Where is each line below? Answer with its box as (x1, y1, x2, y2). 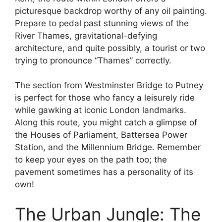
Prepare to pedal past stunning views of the (15, 18, 189, 28)
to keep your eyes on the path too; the (15, 155, 167, 165)
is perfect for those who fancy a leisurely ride (15, 93, 195, 103)
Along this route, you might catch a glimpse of (15, 117, 197, 128)
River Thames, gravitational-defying (15, 30, 157, 41)
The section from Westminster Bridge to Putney (15, 80, 203, 91)
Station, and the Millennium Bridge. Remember (15, 142, 201, 153)
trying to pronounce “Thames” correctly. (15, 55, 171, 65)
